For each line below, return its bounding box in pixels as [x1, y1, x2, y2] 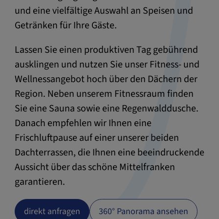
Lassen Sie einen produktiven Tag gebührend [15, 43, 198, 57]
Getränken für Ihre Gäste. [15, 19, 117, 33]
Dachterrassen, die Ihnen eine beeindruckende [15, 146, 204, 160]
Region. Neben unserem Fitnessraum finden [15, 87, 194, 101]
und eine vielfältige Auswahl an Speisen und [15, 4, 193, 18]
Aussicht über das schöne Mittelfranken [15, 160, 175, 175]
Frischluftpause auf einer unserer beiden [15, 131, 179, 145]
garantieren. [15, 175, 65, 189]
